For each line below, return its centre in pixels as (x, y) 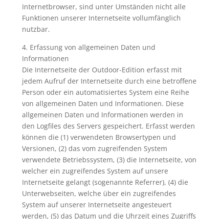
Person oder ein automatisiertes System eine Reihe (105, 92)
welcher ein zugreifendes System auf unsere (95, 171)
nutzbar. (36, 29)
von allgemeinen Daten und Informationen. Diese (103, 103)
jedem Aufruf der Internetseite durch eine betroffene (109, 81)
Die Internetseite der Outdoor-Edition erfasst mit (102, 70)
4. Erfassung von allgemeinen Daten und (88, 47)
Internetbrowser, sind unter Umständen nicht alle (104, 7)
